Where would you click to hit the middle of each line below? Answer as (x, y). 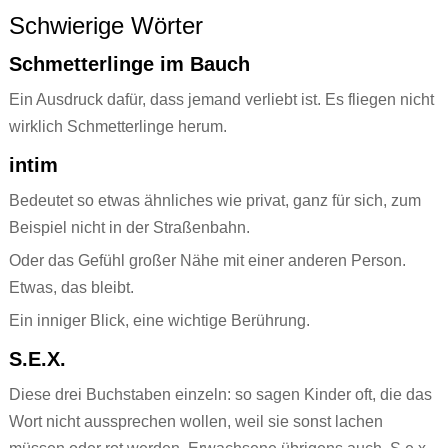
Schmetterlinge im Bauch (129, 64)
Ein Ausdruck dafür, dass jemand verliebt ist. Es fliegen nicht (221, 100)
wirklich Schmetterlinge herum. (117, 127)
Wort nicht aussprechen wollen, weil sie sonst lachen (195, 422)
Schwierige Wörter (105, 26)
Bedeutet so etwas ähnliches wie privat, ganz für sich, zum (214, 201)
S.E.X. (37, 359)
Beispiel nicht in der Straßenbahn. (129, 228)
